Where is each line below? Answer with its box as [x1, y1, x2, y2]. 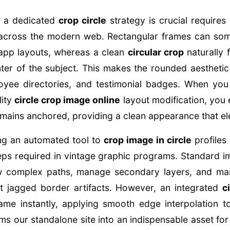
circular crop [127, 47, 184, 57]
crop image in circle [103, 135, 192, 145]
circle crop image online [14, 94, 121, 105]
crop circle [58, 15, 106, 26]
